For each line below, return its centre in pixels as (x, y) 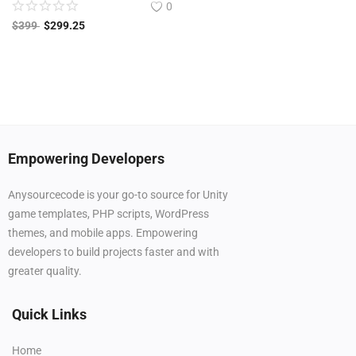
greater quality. (45, 271)
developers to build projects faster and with (114, 252)
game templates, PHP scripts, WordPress (108, 213)
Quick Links (49, 314)
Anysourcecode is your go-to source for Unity (118, 194)
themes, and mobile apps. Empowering (103, 232)
